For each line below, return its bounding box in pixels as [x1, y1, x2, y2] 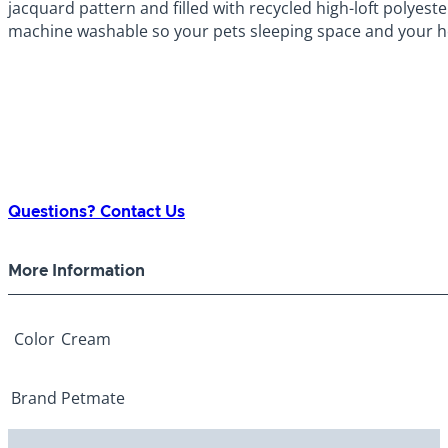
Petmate [61, 386, 125, 409]
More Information [8, 262, 145, 279]
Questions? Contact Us [8, 203, 185, 220]
